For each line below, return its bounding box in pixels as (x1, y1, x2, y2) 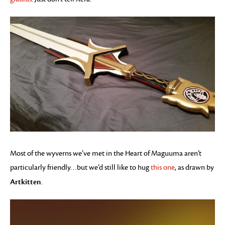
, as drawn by (175, 163, 214, 172)
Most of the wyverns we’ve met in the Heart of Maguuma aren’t (10, 149, 201, 158)
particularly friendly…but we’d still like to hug (10, 163, 151, 172)
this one (151, 163, 175, 172)
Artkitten (10, 177, 41, 187)
